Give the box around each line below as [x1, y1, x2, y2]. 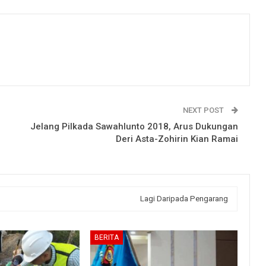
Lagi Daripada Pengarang [140, 194, 228, 203]
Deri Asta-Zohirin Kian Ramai [116, 133, 238, 144]
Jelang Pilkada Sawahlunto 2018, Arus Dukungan [30, 121, 238, 132]
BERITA [94, 233, 119, 242]
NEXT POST [183, 105, 226, 115]
